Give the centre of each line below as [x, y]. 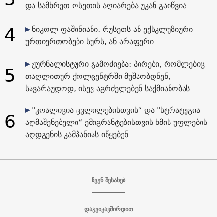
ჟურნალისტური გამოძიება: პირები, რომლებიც [118, 64]
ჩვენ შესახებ [108, 180]
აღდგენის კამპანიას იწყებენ [77, 134]
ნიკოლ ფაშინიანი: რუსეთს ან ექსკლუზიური [112, 29]
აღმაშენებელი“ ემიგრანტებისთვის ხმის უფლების [116, 122]
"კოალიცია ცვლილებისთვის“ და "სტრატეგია [116, 110]
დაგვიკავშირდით [108, 209]
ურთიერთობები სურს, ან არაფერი [89, 41]
